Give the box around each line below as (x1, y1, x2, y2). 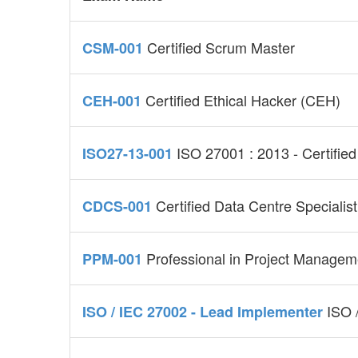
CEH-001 (82, 90, 145, 112)
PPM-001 (82, 249, 146, 270)
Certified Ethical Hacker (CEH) (145, 89, 340, 111)
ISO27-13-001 (82, 143, 177, 165)
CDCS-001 (82, 196, 156, 217)
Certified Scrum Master (147, 37, 295, 58)
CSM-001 (82, 38, 147, 59)
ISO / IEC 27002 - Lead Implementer (82, 301, 327, 323)
